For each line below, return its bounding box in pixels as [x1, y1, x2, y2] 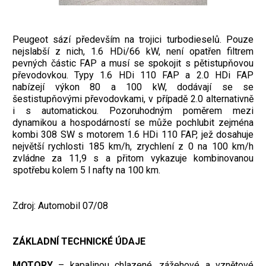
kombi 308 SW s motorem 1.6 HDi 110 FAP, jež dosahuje [12, 128, 254, 140]
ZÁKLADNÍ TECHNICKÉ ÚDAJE [12, 235, 145, 247]
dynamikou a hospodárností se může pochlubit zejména [12, 116, 254, 128]
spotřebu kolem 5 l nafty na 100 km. [12, 164, 160, 176]
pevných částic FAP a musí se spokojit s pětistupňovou [12, 57, 254, 69]
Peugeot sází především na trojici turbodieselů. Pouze [12, 33, 254, 45]
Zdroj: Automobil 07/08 [12, 199, 108, 211]
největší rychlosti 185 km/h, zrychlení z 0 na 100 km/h [12, 140, 254, 152]
